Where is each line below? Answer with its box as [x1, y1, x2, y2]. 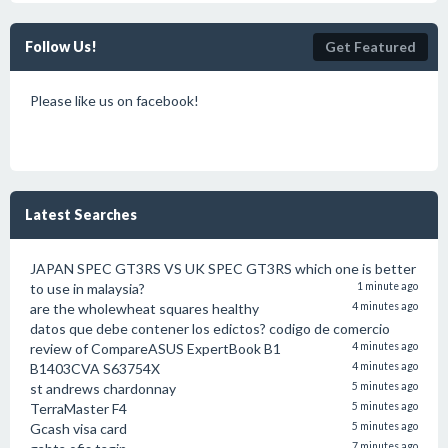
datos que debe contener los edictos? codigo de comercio [30, 320, 390, 337]
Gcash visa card [30, 420, 127, 437]
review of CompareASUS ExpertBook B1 [30, 340, 281, 357]
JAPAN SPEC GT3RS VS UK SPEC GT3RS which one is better [30, 260, 416, 277]
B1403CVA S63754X [30, 360, 160, 377]
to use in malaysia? [30, 280, 145, 297]
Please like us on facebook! [30, 92, 199, 109]
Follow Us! [25, 38, 97, 55]
